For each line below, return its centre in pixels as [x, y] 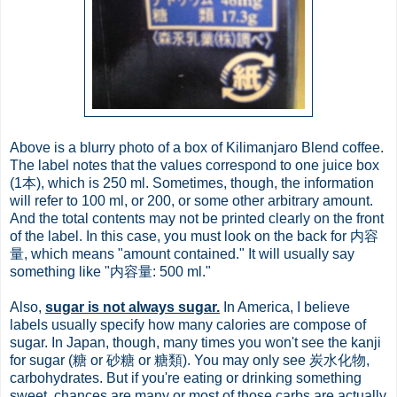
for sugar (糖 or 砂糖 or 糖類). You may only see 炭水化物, [190, 360]
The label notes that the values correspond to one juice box [195, 165]
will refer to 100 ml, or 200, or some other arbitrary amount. [191, 200]
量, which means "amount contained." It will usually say [182, 253]
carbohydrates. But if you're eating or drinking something [186, 378]
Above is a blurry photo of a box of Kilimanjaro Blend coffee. [197, 147]
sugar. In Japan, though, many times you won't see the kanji [195, 342]
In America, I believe [285, 307]
